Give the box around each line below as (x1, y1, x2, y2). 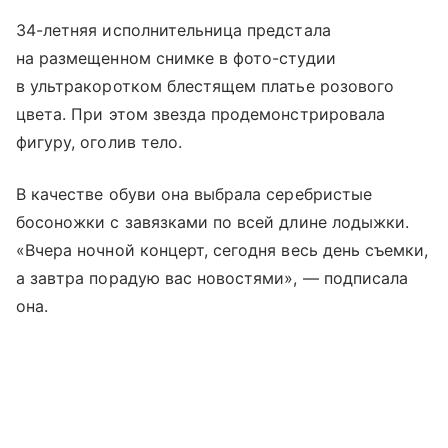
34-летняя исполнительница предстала (16, 19, 331, 40)
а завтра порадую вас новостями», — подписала (16, 267, 409, 288)
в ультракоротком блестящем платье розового (16, 75, 395, 96)
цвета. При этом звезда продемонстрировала (16, 103, 385, 124)
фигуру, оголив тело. (16, 131, 182, 152)
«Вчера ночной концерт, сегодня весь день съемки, (16, 239, 429, 260)
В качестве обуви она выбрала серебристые (16, 183, 372, 204)
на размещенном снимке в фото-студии (16, 47, 336, 68)
